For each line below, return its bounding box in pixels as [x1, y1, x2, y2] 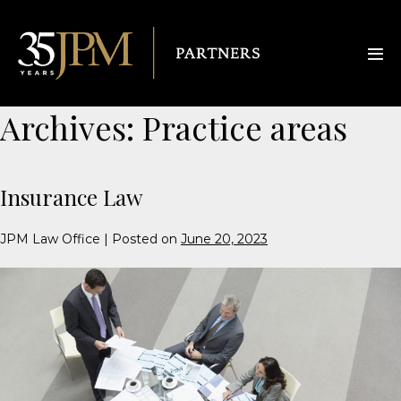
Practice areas [142, 106, 347, 149]
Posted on [112, 231, 177, 248]
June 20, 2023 [181, 231, 268, 248]
